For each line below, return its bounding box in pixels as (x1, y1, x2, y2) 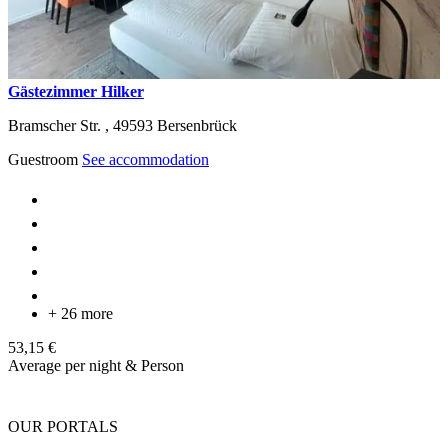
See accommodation (82, 150, 209, 168)
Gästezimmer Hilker (8, 82, 144, 100)
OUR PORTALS (8, 417, 118, 435)
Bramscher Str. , (8, 116, 113, 134)
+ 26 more (48, 304, 113, 322)
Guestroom (8, 150, 82, 168)
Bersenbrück (157, 116, 237, 134)
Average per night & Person (8, 356, 184, 374)
